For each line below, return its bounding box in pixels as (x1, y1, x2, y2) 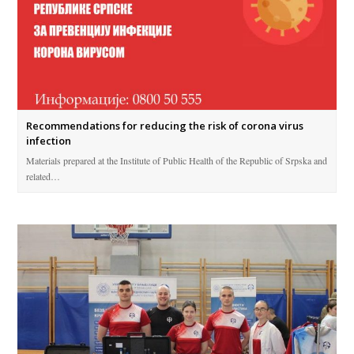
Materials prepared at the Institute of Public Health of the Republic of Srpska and (26, 154, 328, 168)
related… (26, 170, 61, 183)
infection (26, 134, 72, 149)
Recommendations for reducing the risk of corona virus (26, 119, 304, 134)
